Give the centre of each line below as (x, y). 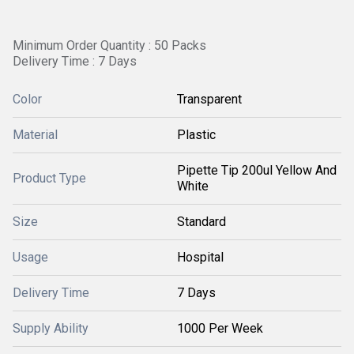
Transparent (209, 99)
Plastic (196, 135)
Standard (201, 222)
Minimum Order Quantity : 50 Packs (109, 45)
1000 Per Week (220, 328)
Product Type (49, 178)
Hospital (200, 257)
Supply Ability (51, 328)
